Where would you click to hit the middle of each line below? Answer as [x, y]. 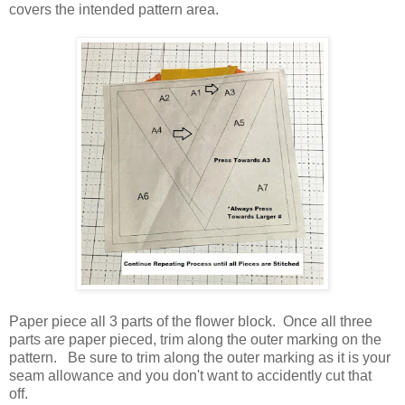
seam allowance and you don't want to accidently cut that [190, 375]
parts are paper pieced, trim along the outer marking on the [195, 339]
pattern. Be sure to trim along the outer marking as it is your [200, 357]
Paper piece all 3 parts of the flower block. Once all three [191, 321]
